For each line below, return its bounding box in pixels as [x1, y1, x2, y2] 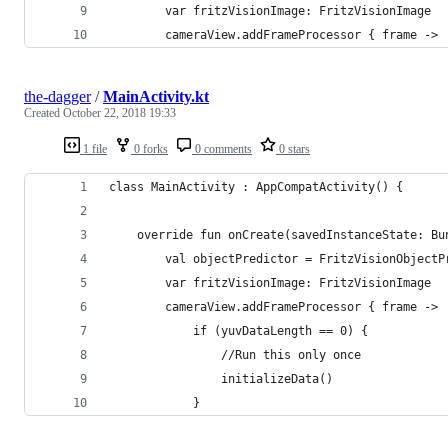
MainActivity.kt [103, 87, 209, 105]
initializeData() [109, 371, 333, 386]
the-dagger [24, 87, 91, 105]
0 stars [276, 141, 310, 156]
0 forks [131, 141, 168, 156]
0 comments [192, 141, 252, 156]
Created [24, 105, 63, 120]
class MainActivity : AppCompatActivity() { [109, 179, 403, 194]
